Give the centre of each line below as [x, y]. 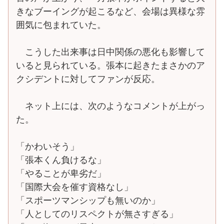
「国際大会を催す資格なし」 [74, 187]
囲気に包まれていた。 [61, 25]
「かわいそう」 [47, 146]
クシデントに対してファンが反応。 [88, 79]
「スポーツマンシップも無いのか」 [88, 200]
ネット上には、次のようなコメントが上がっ [110, 106]
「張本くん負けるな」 [61, 160]
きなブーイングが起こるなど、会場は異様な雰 [110, 11]
